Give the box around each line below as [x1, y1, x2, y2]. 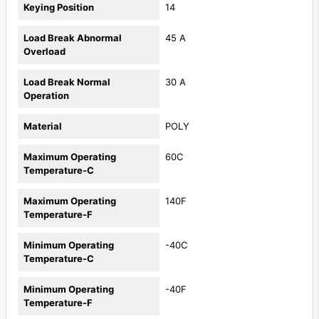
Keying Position [23, 1, 94, 14]
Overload [23, 46, 66, 58]
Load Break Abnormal [23, 32, 122, 44]
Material [23, 120, 62, 132]
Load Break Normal [23, 76, 110, 88]
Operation [23, 90, 69, 102]
